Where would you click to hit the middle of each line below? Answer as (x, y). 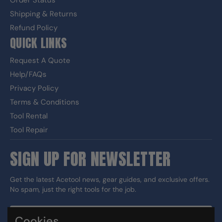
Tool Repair (29, 130)
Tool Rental (29, 116)
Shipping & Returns (44, 14)
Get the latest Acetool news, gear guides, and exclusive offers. (110, 179)
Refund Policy (34, 28)
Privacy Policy (34, 88)
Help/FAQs (28, 74)
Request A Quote (40, 60)
